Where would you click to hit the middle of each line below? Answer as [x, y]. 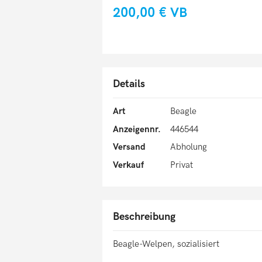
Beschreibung [144, 217]
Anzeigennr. [137, 129]
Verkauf [128, 165]
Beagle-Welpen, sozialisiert [166, 244]
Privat [181, 165]
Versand [129, 147]
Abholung [188, 147]
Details [129, 84]
